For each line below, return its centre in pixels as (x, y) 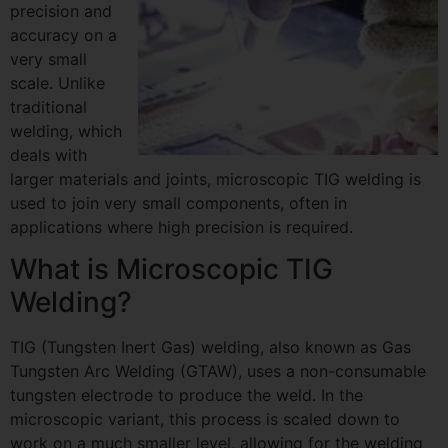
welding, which (66, 131)
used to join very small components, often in (178, 203)
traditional (48, 107)
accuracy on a (63, 35)
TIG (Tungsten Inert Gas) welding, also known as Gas (210, 347)
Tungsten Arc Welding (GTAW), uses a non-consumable (218, 371)
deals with (48, 155)
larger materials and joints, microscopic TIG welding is (215, 179)
